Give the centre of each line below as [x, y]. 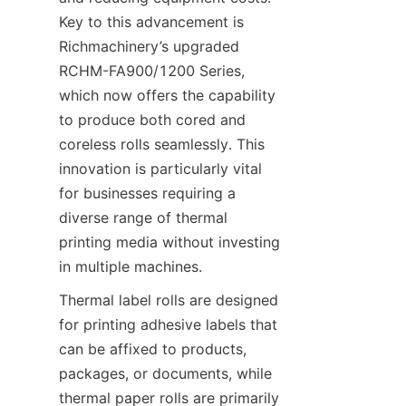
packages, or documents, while [165, 373]
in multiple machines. [130, 266]
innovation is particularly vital [160, 169]
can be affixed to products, [153, 349]
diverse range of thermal [143, 217]
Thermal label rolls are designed [169, 300]
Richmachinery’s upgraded [149, 46]
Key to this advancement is [151, 22]
